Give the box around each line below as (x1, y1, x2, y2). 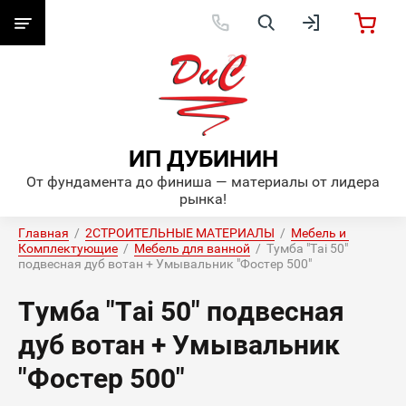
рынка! (179, 190, 227, 208)
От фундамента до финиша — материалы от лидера (26, 173, 380, 190)
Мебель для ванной (134, 241, 250, 256)
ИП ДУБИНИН (128, 145, 278, 172)
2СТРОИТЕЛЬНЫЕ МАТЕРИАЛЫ (85, 226, 275, 240)
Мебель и (291, 226, 346, 240)
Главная (18, 226, 69, 240)
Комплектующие (18, 241, 118, 256)
